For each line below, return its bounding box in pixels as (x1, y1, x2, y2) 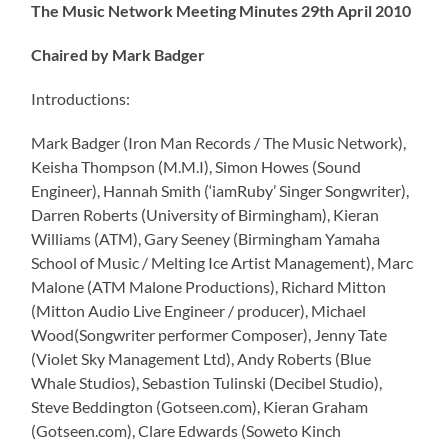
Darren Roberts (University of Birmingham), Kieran (31, 204, 380, 224)
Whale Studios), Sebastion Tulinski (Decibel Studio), (31, 372, 383, 392)
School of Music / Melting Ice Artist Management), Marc (31, 252, 414, 272)
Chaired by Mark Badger (31, 44, 206, 64)
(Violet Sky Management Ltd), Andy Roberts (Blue (31, 348, 372, 368)
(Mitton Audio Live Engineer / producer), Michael (31, 300, 367, 320)
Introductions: (31, 88, 131, 108)
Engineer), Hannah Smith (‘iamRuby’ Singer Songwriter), (31, 180, 410, 200)
